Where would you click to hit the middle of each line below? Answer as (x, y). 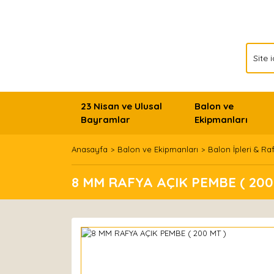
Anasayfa (90, 149)
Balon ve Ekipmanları (158, 149)
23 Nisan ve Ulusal (121, 106)
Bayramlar (106, 120)
